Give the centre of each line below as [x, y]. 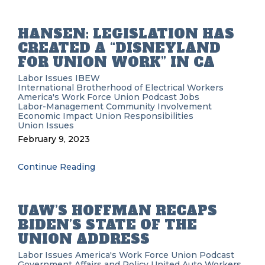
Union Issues [46, 125]
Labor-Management [61, 106]
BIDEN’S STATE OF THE [107, 225]
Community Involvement [159, 106]
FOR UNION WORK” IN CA [116, 62]
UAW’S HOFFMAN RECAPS [117, 211]
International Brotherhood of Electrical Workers [121, 88]
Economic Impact [55, 116]
